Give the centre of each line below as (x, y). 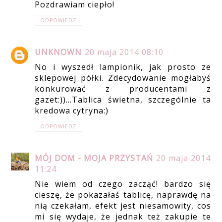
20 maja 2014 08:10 (124, 52)
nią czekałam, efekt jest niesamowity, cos (123, 206)
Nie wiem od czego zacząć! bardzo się (123, 184)
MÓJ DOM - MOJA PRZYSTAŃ (94, 158)
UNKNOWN (58, 52)
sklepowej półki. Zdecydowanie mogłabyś (123, 78)
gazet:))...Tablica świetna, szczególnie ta (123, 100)
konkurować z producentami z (123, 89)
